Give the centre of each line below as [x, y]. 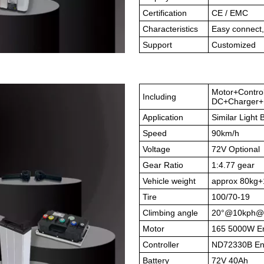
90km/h [225, 133]
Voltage [156, 149]
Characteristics [170, 29]
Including [159, 97]
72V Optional [236, 149]
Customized [234, 45]
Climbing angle [170, 213]
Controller [161, 245]
